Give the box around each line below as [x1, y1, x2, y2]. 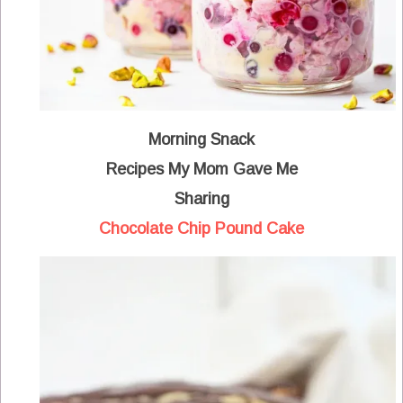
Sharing [174, 190, 229, 209]
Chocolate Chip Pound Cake [99, 219, 304, 238]
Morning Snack [148, 130, 255, 149]
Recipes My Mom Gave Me [105, 160, 298, 179]
